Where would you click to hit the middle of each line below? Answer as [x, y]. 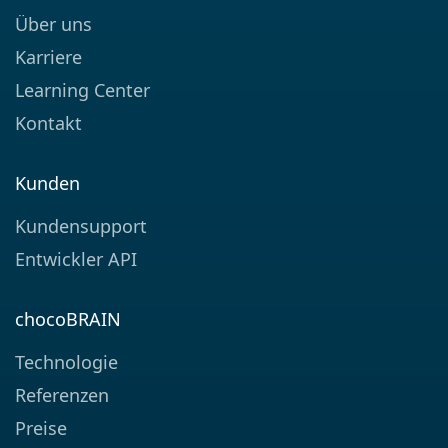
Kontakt [48, 124]
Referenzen [62, 396]
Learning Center [82, 91]
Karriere [48, 57]
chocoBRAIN [68, 320]
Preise [41, 429]
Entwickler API [76, 260]
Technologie [66, 363]
